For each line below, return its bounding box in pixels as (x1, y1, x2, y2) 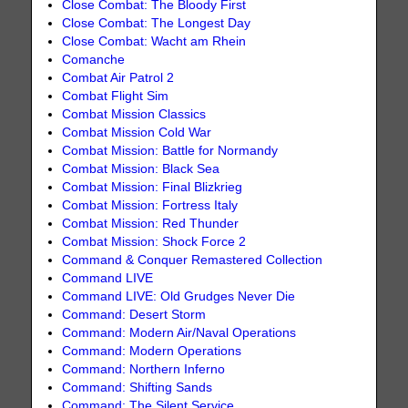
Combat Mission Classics (62, 107, 207, 121)
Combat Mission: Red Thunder (62, 216, 240, 230)
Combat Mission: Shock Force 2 (62, 234, 247, 249)
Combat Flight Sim (62, 88, 169, 103)
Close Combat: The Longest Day (62, 15, 251, 30)
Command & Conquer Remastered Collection (62, 252, 323, 267)
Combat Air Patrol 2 (62, 70, 175, 85)
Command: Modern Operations (62, 343, 242, 358)
